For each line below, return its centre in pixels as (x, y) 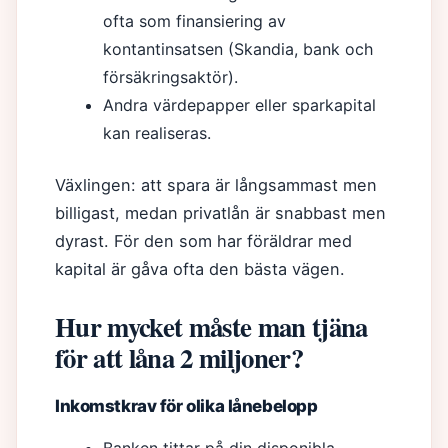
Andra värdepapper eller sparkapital (239, 105)
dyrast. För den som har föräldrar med (203, 241)
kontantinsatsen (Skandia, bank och (238, 49)
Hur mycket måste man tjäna (211, 326)
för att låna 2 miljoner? (179, 357)
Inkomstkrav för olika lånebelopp (186, 406)
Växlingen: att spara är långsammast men (216, 185)
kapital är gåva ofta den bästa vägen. (200, 269)
